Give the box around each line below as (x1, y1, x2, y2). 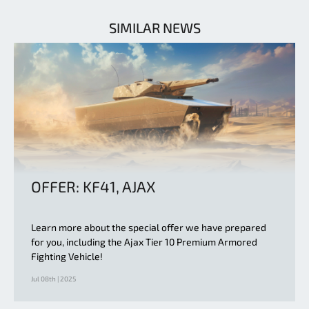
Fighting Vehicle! (31, 250, 103, 263)
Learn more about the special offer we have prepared (31, 221, 266, 234)
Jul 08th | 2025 (31, 275, 76, 283)
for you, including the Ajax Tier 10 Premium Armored (31, 236, 257, 248)
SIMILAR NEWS (108, 19, 201, 36)
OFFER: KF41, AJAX (31, 177, 155, 196)
